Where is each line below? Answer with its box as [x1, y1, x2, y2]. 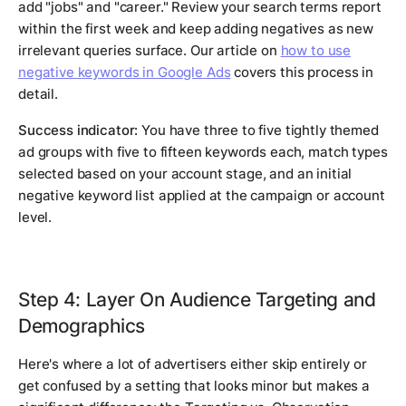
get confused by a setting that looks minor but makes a [18, 377, 370, 395]
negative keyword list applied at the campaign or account [18, 187, 385, 205]
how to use [280, 42, 352, 60]
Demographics [18, 314, 145, 338]
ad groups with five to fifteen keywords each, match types [18, 143, 388, 161]
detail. [18, 85, 58, 103]
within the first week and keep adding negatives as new [18, 20, 373, 38]
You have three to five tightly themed [138, 121, 379, 140]
